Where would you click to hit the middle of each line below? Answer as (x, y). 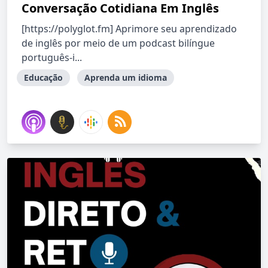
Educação (43, 77)
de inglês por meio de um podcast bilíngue (118, 43)
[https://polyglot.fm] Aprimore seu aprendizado (129, 29)
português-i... (52, 57)
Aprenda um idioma (126, 77)
